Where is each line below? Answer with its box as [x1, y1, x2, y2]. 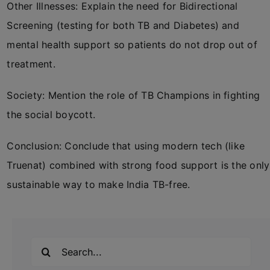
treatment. [7, 58, 55, 70]
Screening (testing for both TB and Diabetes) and [7, 19, 239, 31]
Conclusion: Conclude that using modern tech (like [7, 140, 245, 152]
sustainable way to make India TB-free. [7, 178, 190, 190]
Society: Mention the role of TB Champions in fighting [7, 89, 260, 101]
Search [30, 238, 63, 251]
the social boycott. [7, 108, 96, 121]
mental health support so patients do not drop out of [7, 39, 257, 51]
